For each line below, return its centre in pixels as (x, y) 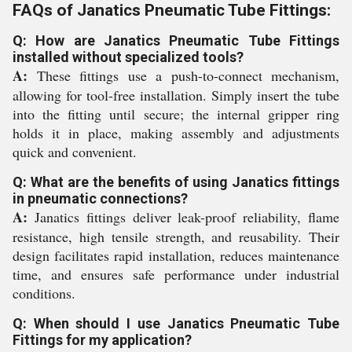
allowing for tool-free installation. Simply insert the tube (176, 95)
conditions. (44, 293)
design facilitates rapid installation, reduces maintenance (176, 255)
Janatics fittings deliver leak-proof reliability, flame (183, 217)
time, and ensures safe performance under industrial (176, 274)
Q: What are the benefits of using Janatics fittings (176, 182)
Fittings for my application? (102, 340)
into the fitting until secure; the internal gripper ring (176, 114)
